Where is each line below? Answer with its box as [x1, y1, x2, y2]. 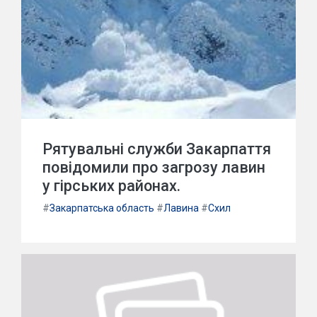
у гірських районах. [42, 177, 180, 195]
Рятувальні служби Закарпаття [42, 140, 271, 158]
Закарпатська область [50, 202, 154, 214]
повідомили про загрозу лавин [42, 158, 265, 176]
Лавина [163, 202, 199, 214]
